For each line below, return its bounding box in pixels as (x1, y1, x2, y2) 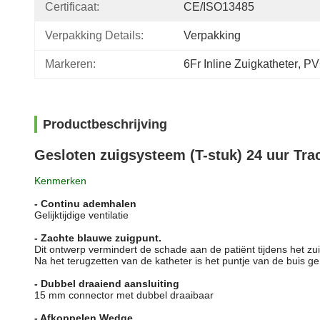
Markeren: (45, 58, 96, 70)
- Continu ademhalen (34, 198, 136, 209)
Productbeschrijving (43, 117, 167, 131)
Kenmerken (34, 175, 86, 186)
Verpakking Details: (45, 29, 144, 41)
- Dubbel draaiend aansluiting (34, 278, 179, 289)
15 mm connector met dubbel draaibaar (34, 289, 214, 301)
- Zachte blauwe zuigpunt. (34, 232, 161, 244)
